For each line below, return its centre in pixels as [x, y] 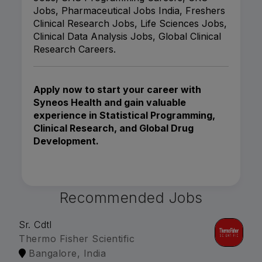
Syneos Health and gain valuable [110, 103]
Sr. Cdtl [35, 225]
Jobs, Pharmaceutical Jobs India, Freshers [129, 11]
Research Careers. [75, 49]
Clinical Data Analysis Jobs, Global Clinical [127, 37]
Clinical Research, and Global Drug [113, 128]
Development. [66, 141]
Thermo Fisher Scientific [77, 239]
